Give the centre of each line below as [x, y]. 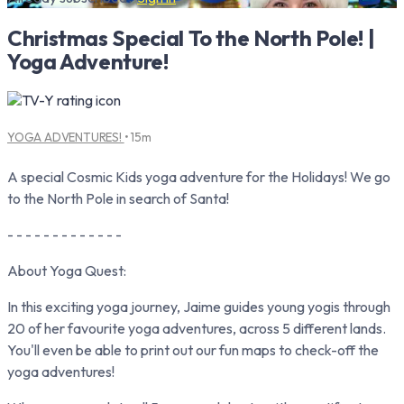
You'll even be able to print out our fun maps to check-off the [193, 349]
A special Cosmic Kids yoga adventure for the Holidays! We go [199, 176]
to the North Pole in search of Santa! [118, 198]
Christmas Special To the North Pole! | [191, 37]
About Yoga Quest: [67, 270]
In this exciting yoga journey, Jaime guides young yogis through [199, 306]
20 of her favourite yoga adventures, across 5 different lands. [197, 328]
